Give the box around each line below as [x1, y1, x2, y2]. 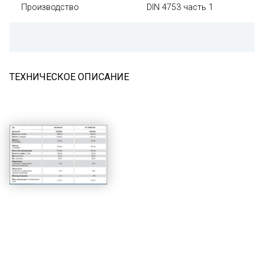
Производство [21, 2, 79, 12]
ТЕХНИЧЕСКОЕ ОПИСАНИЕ [9, 71, 129, 82]
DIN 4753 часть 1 [147, 2, 216, 12]
